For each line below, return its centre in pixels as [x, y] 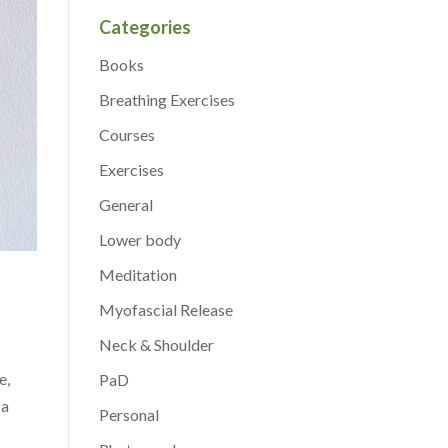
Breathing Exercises [166, 99]
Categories [144, 26]
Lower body [139, 239]
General [125, 204]
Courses [126, 134]
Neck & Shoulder [156, 344]
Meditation [137, 274]
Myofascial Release [165, 309]
